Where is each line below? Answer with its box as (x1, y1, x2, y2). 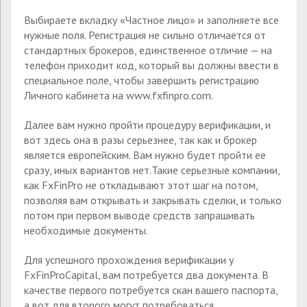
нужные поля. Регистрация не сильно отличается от (24, 28, 266, 42)
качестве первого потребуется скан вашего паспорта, (24, 282, 278, 297)
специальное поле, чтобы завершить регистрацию (24, 73, 259, 88)
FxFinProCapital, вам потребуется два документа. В (24, 267, 269, 282)
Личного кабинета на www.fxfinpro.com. (24, 88, 213, 103)
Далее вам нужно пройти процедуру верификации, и (24, 118, 271, 132)
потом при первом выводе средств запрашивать (24, 208, 255, 223)
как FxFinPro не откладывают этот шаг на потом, (24, 178, 258, 193)
